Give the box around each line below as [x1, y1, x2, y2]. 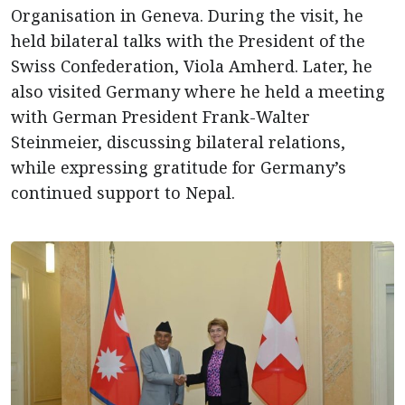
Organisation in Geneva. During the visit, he [11, 5, 363, 26]
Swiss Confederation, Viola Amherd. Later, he [11, 55, 372, 77]
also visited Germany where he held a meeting [11, 80, 385, 102]
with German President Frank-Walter [11, 106, 310, 127]
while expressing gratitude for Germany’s [11, 156, 346, 178]
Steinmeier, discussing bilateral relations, [11, 131, 345, 153]
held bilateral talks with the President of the [11, 30, 365, 52]
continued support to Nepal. [11, 182, 235, 203]
